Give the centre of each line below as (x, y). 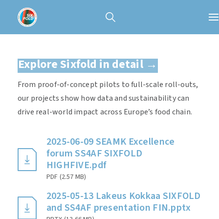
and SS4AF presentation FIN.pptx (119, 208)
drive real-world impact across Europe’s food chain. (105, 112)
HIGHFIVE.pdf (77, 165)
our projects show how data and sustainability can (103, 98)
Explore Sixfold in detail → (88, 64)
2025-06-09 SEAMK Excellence (110, 142)
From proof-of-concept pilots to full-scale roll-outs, (108, 85)
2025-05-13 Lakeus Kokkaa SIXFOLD (123, 196)
